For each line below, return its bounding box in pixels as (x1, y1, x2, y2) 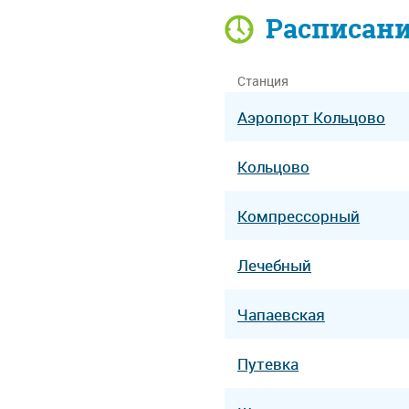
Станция (237, 72, 288, 89)
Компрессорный (237, 204, 360, 226)
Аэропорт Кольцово (237, 106, 385, 128)
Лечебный (237, 254, 311, 276)
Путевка (237, 352, 299, 374)
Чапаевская (237, 303, 325, 325)
